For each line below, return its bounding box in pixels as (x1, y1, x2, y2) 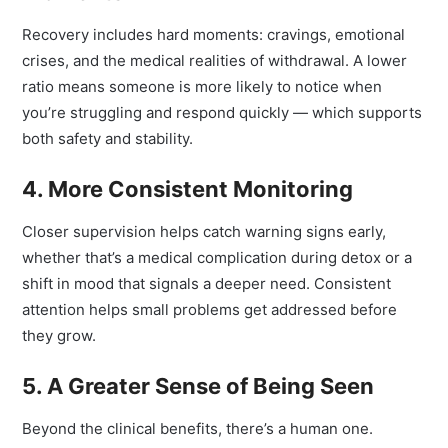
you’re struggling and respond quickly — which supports (22, 123, 423, 142)
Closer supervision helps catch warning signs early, (22, 242, 387, 261)
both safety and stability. (22, 149, 194, 168)
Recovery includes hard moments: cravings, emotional (22, 45, 406, 64)
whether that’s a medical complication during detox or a (22, 268, 413, 287)
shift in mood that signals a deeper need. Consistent (22, 294, 392, 313)
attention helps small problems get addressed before (22, 320, 398, 339)
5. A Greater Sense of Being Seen (22, 393, 375, 419)
